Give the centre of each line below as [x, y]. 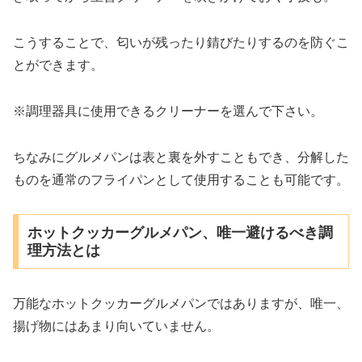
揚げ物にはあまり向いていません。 [116, 326]
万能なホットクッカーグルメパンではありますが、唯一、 [181, 304]
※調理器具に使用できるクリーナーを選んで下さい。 [168, 111]
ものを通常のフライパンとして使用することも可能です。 [181, 179]
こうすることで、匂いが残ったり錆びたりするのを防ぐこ [181, 43]
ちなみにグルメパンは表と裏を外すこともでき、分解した [181, 157]
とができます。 [58, 65]
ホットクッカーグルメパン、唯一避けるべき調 [180, 233]
